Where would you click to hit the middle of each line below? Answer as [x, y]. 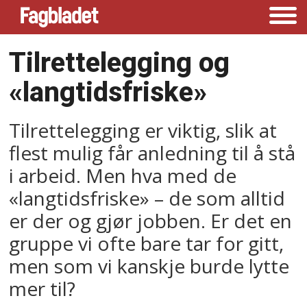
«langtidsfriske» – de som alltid [147, 198]
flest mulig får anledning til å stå [152, 152]
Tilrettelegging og [120, 62]
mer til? [42, 288]
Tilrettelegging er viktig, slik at [143, 130]
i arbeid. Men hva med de [123, 175]
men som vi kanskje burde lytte [149, 266]
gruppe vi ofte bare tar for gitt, [147, 243]
